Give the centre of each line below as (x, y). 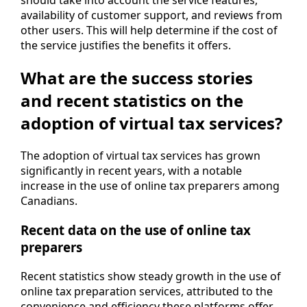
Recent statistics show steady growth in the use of (151, 276)
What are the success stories (137, 78)
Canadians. (49, 201)
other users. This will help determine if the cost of (149, 30)
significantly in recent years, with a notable (131, 171)
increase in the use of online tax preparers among (150, 186)
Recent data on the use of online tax (136, 230)
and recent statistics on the (132, 101)
